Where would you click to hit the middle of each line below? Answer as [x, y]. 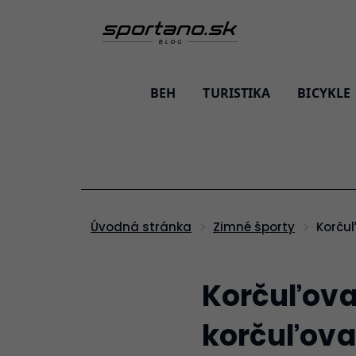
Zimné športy [257, 227]
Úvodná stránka [145, 227]
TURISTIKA [237, 93]
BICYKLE [324, 93]
